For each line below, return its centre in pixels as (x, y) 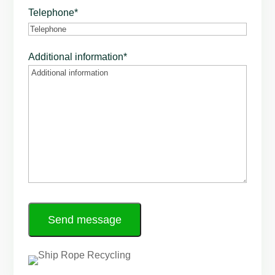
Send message (85, 219)
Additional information (76, 56)
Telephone (52, 12)
